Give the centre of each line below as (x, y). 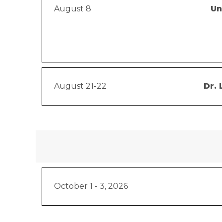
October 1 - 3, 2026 (91, 186)
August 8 (73, 9)
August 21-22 (80, 86)
